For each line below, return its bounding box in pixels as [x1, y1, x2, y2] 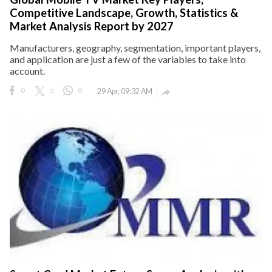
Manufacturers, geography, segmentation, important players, [10, 41, 260, 53]
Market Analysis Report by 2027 [10, 19, 174, 33]
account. [10, 64, 45, 76]
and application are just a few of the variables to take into [10, 53, 246, 65]
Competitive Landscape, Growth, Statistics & [10, 5, 238, 19]
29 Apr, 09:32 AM [97, 86, 152, 96]
